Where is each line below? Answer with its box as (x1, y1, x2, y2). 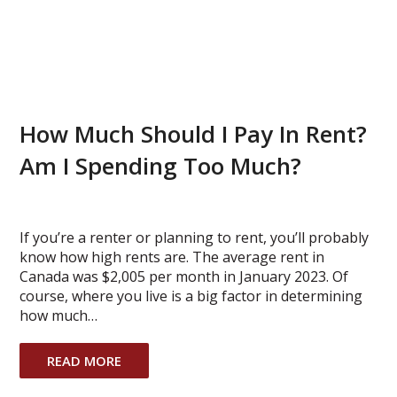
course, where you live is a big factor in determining (19, 285, 363, 306)
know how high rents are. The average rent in (19, 246, 325, 267)
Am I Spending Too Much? (19, 149, 302, 182)
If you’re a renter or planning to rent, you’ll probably (19, 227, 370, 247)
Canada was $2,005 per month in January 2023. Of (19, 266, 349, 286)
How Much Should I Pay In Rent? (19, 117, 368, 150)
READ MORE (47, 351, 122, 370)
